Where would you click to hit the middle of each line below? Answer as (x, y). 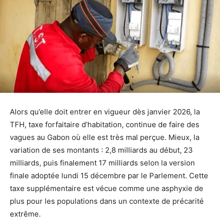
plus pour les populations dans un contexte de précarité (107, 201)
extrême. (25, 214)
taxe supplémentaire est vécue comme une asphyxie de (107, 188)
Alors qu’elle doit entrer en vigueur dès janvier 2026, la (105, 111)
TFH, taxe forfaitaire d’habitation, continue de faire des (105, 124)
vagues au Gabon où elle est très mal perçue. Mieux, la (105, 137)
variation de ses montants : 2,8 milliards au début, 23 (101, 150)
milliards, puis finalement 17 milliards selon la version (102, 163)
